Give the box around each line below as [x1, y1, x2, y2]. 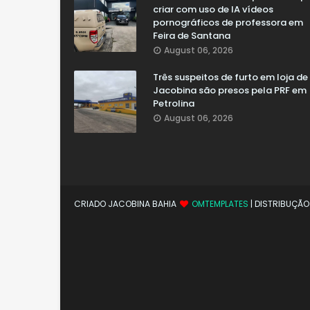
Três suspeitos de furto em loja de [153, 71, 308, 84]
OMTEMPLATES [192, 198, 248, 210]
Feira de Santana [153, 29, 230, 43]
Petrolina [153, 97, 194, 111]
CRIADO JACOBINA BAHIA [74, 198, 179, 210]
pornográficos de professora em [153, 16, 303, 30]
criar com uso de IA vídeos [153, 3, 273, 17]
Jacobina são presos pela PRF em [153, 84, 307, 98]
